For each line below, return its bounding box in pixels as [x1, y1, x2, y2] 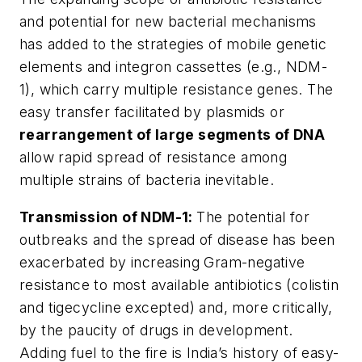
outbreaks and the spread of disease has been [19, 230, 335, 248]
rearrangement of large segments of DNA [19, 126, 326, 144]
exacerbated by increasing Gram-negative [19, 253, 305, 271]
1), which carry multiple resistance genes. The [19, 81, 334, 99]
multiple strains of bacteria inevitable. [19, 171, 274, 189]
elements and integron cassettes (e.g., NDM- [19, 58, 328, 76]
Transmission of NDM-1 [19, 208, 189, 225]
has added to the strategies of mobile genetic [19, 36, 326, 53]
